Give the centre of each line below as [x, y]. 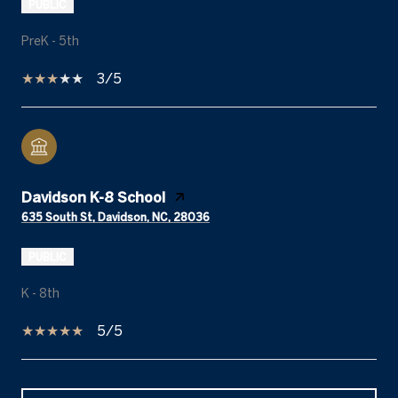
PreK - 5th [50, 40]
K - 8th [40, 293]
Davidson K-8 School [93, 197]
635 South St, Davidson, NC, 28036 [115, 216]
